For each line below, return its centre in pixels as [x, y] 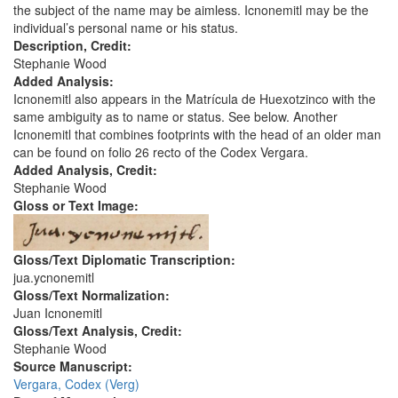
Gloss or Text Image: [78, 206]
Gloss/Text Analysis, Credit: [99, 331]
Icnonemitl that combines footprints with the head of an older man [197, 135]
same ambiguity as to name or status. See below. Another [175, 117]
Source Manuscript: [75, 366]
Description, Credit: [74, 46]
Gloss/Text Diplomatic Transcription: [126, 260]
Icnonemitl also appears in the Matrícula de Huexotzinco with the [195, 99]
